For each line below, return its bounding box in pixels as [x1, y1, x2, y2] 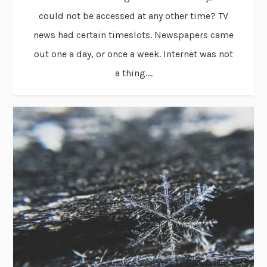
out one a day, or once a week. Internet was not [34, 48, 233, 60]
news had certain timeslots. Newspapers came [33, 29, 234, 41]
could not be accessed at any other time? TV [39, 10, 228, 22]
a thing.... [114, 67, 153, 79]
